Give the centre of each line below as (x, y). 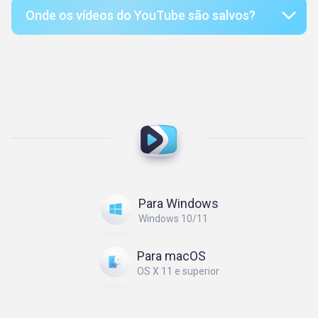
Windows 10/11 (173, 219)
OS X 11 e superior (178, 271)
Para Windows (178, 203)
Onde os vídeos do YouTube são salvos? (141, 15)
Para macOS (171, 256)
